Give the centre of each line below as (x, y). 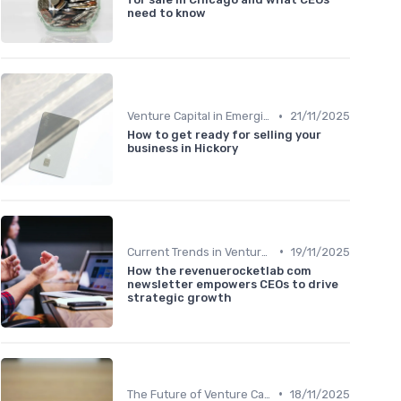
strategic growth (179, 297)
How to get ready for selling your (224, 135)
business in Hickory (183, 149)
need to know (166, 13)
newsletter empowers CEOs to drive (233, 284)
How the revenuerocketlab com (219, 270)
